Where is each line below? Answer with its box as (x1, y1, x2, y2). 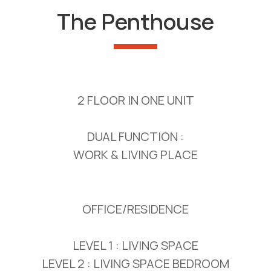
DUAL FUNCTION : (87, 128, 184, 145)
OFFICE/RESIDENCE (82, 201, 189, 218)
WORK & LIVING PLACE (73, 146, 198, 163)
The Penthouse (57, 7, 214, 37)
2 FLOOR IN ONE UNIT (77, 92, 194, 109)
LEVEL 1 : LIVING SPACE (73, 237, 198, 254)
